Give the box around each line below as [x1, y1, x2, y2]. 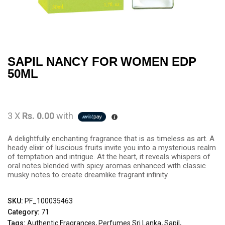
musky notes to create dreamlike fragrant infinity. [8, 170, 169, 179]
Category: [8, 208, 41, 216]
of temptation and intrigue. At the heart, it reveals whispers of [8, 152, 210, 161]
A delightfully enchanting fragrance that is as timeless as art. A [8, 134, 214, 143]
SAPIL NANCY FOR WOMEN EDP [8, 55, 196, 69]
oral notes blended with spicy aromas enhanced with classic [8, 161, 206, 170]
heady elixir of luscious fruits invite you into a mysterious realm [8, 143, 216, 152]
